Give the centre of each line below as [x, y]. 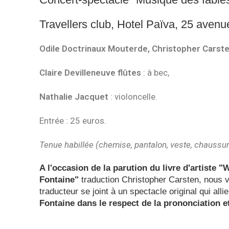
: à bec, [155, 73]
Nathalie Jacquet [74, 97]
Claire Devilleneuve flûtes [90, 73]
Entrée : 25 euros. [73, 121]
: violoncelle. [133, 97]
